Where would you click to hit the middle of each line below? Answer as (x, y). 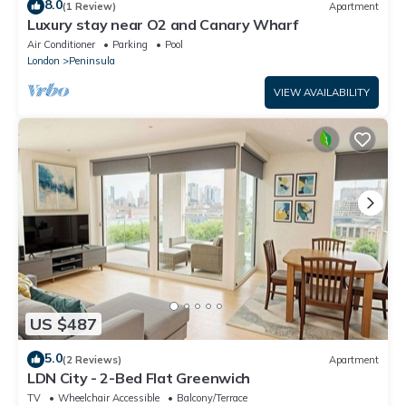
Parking (130, 45)
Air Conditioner (61, 45)
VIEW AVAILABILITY (322, 93)
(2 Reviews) (92, 359)
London (43, 61)
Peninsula (92, 61)
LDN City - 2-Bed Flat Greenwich (139, 378)
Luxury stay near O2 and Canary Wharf (163, 25)
